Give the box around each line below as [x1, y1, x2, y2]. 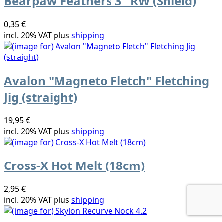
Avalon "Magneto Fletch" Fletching [4, 72, 209, 89]
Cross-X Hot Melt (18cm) [4, 157, 145, 174]
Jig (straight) [4, 88, 77, 105]
